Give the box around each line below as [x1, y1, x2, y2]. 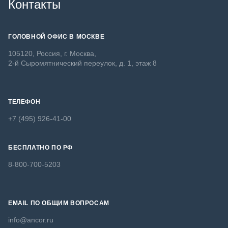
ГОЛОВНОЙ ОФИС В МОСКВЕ [8, 33, 105, 41]
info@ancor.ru [8, 216, 53, 224]
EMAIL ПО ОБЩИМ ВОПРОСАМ [8, 199, 109, 207]
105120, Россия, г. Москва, [8, 49, 96, 58]
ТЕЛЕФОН [8, 98, 41, 106]
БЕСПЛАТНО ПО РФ [8, 144, 73, 152]
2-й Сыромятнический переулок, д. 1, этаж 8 [8, 59, 157, 68]
